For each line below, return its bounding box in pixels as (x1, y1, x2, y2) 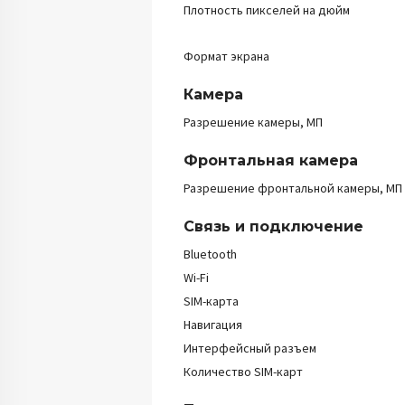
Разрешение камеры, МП (184, 114, 323, 130)
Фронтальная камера (184, 152, 358, 169)
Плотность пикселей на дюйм (184, 2, 350, 18)
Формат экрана (184, 48, 269, 64)
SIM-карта (184, 293, 239, 309)
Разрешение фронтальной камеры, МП (184, 180, 402, 196)
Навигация (184, 316, 242, 333)
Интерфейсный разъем (184, 340, 316, 356)
